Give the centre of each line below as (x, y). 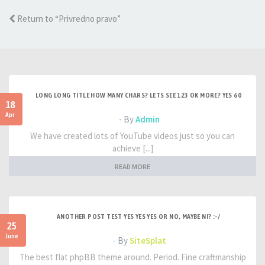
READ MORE (132, 167)
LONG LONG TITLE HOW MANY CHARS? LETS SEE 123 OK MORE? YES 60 (138, 95)
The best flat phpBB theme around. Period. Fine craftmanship (132, 257)
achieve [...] (132, 148)
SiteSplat (148, 240)
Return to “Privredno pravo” (68, 19)
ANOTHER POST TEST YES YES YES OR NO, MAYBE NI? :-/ (138, 216)
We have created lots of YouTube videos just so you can (132, 136)
